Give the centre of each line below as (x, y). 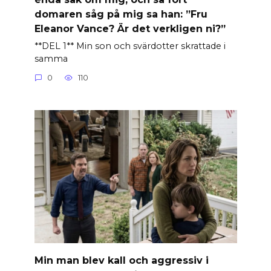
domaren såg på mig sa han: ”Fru (121, 14)
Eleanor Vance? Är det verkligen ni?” (130, 28)
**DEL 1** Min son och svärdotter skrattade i (130, 46)
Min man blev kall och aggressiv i (121, 260)
